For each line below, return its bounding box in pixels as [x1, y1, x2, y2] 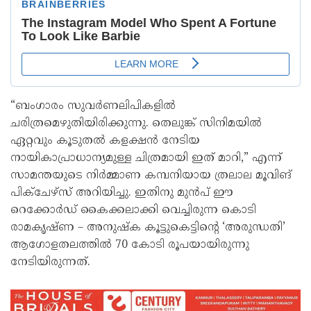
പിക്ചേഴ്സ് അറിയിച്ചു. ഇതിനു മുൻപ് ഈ [10, 186, 233, 201]
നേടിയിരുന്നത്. [10, 255, 90, 270]
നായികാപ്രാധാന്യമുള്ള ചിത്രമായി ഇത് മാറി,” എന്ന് [10, 151, 282, 166]
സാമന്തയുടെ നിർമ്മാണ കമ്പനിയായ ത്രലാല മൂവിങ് [10, 169, 292, 183]
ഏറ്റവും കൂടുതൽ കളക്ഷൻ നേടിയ [10, 134, 200, 149]
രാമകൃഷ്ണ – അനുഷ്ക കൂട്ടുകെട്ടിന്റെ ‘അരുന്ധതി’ [10, 221, 285, 235]
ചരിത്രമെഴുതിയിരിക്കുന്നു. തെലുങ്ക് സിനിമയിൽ [10, 117, 262, 131]
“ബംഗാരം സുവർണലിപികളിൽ [10, 99, 176, 114]
